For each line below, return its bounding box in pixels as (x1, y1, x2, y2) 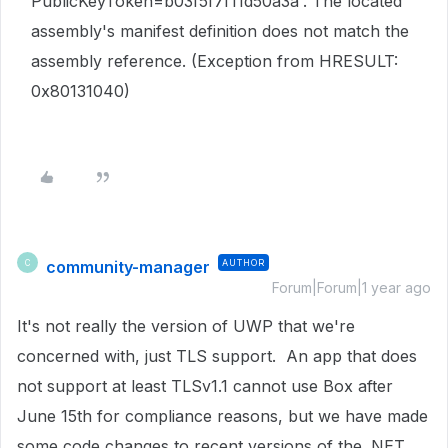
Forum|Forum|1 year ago (272, 279, 431, 296)
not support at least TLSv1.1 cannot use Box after (17, 376, 393, 396)
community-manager (46, 257, 210, 277)
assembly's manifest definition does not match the (31, 21, 409, 41)
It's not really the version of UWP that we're (17, 316, 355, 336)
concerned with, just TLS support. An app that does (17, 346, 417, 366)
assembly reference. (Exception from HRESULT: (31, 51, 398, 71)
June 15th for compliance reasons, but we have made (17, 406, 428, 426)
